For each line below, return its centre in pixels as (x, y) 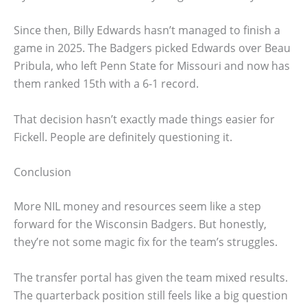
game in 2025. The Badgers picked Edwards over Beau (152, 48)
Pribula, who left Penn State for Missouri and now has (152, 66)
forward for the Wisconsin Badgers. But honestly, (140, 224)
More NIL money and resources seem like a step (137, 207)
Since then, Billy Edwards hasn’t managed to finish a (147, 30)
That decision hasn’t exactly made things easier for (144, 119)
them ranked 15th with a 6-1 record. (106, 84)
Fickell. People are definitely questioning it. (123, 137)
